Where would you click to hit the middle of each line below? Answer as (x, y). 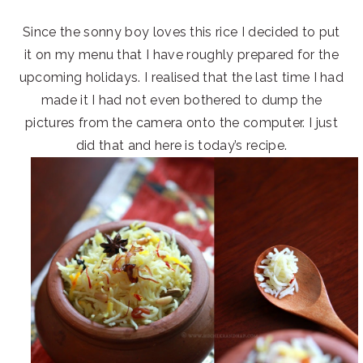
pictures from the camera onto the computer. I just (181, 122)
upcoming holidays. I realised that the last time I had (181, 77)
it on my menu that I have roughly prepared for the (181, 54)
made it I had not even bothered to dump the (181, 100)
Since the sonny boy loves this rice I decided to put (181, 32)
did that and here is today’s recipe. (181, 145)
